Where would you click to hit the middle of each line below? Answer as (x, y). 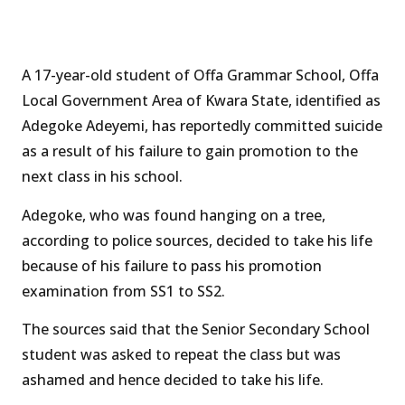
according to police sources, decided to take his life (197, 240)
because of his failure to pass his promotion (172, 265)
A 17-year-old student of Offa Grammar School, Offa (200, 75)
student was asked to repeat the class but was (181, 355)
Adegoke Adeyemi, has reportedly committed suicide (202, 126)
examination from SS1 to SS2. (123, 291)
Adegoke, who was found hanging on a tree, (174, 215)
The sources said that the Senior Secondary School (196, 330)
